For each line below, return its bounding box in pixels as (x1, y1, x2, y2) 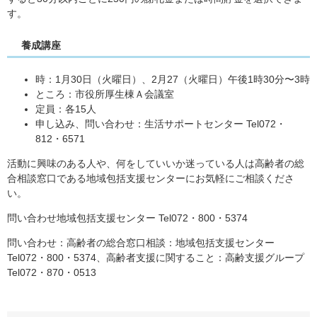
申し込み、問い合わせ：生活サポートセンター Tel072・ (35, 117, 286, 129)
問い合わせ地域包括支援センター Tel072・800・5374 (7, 212, 248, 224)
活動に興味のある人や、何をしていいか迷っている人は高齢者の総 (7, 157, 304, 169)
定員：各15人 (35, 103, 96, 115)
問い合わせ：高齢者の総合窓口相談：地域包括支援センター (7, 236, 275, 248)
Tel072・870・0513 (7, 266, 96, 278)
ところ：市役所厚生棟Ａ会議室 (35, 88, 174, 100)
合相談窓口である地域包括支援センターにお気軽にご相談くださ (7, 172, 294, 184)
